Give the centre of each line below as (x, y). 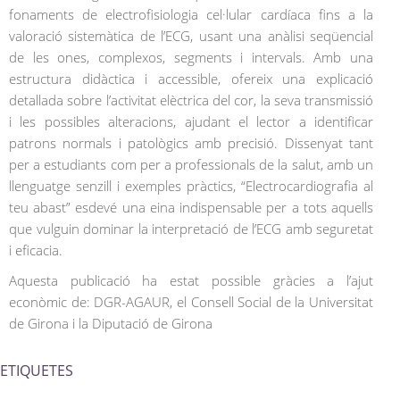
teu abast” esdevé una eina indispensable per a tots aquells (191, 207)
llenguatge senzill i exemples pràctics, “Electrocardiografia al (191, 185)
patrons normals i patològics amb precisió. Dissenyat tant (191, 142)
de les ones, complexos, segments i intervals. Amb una (191, 57)
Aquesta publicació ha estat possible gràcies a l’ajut (191, 280)
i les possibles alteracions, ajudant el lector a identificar (191, 121)
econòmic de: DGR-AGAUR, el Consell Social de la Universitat (191, 301)
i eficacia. (36, 250)
